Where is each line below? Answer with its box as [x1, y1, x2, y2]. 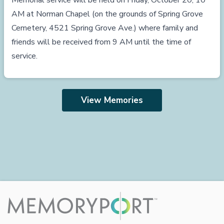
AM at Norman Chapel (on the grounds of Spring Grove [11, 8, 203, 19]
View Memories [81, 94, 143, 106]
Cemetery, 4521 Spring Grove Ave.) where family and [11, 22, 198, 33]
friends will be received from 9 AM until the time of [11, 36, 191, 47]
